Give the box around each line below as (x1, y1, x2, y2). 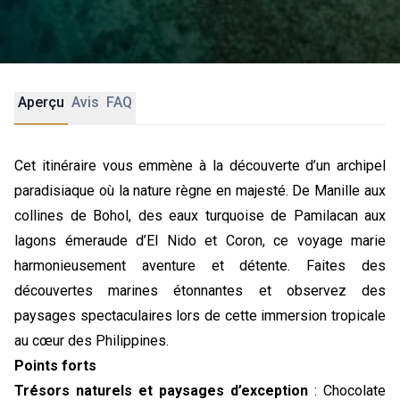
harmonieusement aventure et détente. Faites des (14, 257, 386, 274)
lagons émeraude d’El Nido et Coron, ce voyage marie (14, 232, 386, 249)
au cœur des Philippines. (14, 332, 169, 349)
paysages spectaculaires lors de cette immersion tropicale (14, 307, 386, 324)
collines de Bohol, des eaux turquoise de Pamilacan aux (14, 207, 386, 224)
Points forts (14, 357, 96, 374)
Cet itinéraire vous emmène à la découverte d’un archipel (14, 157, 386, 174)
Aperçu (18, 94, 64, 111)
